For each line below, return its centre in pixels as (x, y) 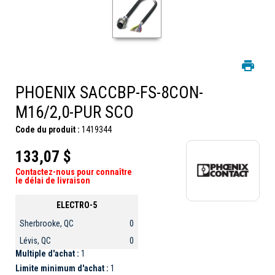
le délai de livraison (53, 180)
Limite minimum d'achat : (63, 269)
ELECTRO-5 (77, 205)
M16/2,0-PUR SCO (75, 112)
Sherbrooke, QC (47, 224)
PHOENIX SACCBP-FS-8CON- (109, 92)
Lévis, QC (35, 241)
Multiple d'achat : (48, 254)
